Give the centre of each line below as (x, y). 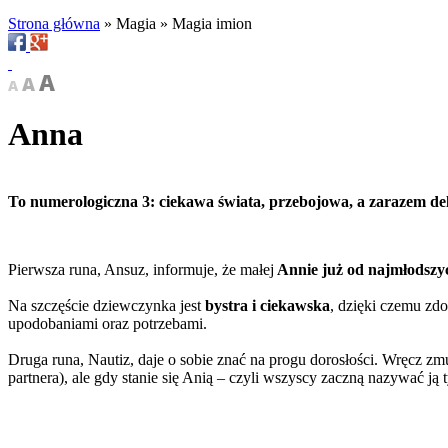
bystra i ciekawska (267, 305)
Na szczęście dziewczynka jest (106, 305)
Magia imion (212, 23)
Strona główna (54, 23)
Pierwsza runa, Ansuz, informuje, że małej (141, 269)
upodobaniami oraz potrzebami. (107, 323)
